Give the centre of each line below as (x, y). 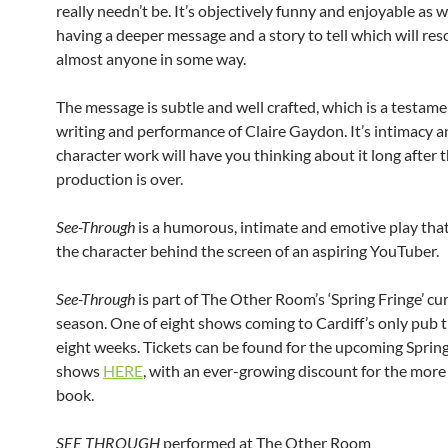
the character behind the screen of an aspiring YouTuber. (247, 251)
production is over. (119, 179)
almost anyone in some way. (151, 59)
